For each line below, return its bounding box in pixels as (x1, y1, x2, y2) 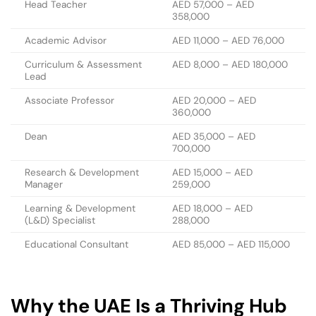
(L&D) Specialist (25, 214, 95, 226)
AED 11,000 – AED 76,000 (172, 34, 284, 47)
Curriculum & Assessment (25, 58, 142, 71)
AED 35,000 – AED (172, 130, 255, 142)
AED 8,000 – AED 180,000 (172, 58, 288, 71)
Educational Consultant (25, 238, 128, 250)
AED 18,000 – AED (172, 202, 253, 214)
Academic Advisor (25, 34, 107, 47)
